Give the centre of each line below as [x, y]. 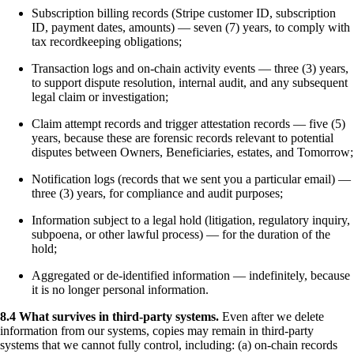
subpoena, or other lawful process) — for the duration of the [181, 234]
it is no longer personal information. [120, 289]
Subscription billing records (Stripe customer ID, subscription [184, 13]
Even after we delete [271, 316]
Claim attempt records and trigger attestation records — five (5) [188, 123]
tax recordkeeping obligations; [107, 41]
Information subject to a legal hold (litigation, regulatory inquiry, [191, 220]
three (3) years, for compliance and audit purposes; [157, 193]
